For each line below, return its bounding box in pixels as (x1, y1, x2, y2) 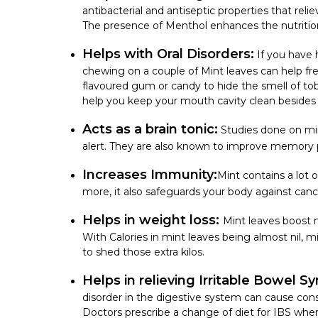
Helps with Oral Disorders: (82, 45, 254, 62)
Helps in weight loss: (82, 212, 223, 228)
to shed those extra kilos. (82, 245, 204, 258)
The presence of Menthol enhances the (82, 18, 281, 32)
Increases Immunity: (82, 166, 217, 182)
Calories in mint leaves (109, 230, 219, 243)
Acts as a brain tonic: (82, 121, 218, 137)
